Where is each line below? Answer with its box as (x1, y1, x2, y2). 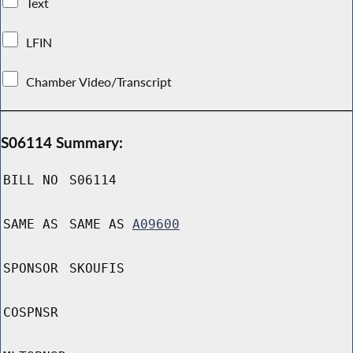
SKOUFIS (69, 261, 124, 277)
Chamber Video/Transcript (23, 73, 176, 90)
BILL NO (3, 173, 58, 188)
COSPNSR (3, 305, 58, 321)
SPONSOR (3, 261, 58, 277)
